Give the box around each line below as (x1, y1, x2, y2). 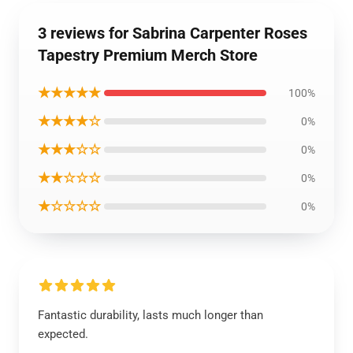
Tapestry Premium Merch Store (38, 46, 258, 65)
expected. (38, 327, 88, 341)
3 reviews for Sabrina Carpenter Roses (38, 24, 307, 43)
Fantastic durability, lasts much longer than (38, 308, 263, 322)
